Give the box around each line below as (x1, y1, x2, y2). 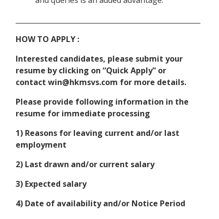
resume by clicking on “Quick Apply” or (16, 65, 166, 76)
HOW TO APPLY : (16, 34, 79, 45)
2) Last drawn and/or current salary (16, 159, 154, 170)
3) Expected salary (16, 178, 87, 190)
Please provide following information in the (16, 96, 189, 108)
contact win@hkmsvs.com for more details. (16, 77, 186, 88)
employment (16, 139, 66, 151)
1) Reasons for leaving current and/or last (16, 128, 179, 139)
